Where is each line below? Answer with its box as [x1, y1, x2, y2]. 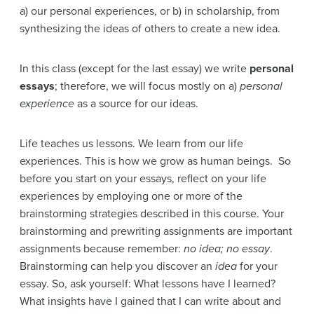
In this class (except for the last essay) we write [20, 62, 250, 76]
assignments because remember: [20, 242, 184, 256]
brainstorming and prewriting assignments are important [20, 224, 292, 238]
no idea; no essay [184, 242, 270, 256]
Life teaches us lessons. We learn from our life [20, 137, 243, 151]
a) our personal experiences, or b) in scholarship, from [20, 4, 280, 18]
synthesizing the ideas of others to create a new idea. [20, 22, 280, 36]
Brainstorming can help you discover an [20, 259, 215, 273]
